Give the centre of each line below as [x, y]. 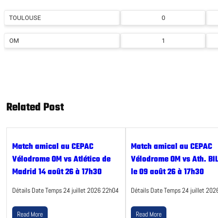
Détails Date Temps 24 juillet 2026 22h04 [65, 191]
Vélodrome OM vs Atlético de [61, 160]
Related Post [35, 108]
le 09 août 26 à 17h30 [168, 173]
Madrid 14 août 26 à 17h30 [57, 173]
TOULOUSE [25, 18]
